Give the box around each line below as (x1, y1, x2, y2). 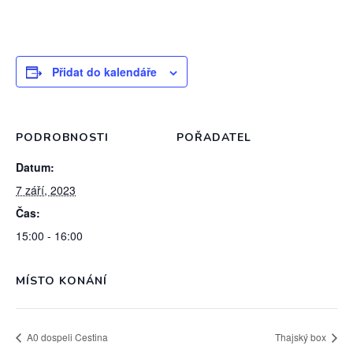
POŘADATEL (176, 130, 251, 145)
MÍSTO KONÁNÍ (16, 273, 107, 288)
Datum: (16, 159, 54, 175)
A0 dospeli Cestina (24, 329, 108, 344)
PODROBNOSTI (16, 130, 109, 145)
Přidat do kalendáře (52, 64, 157, 80)
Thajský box (275, 329, 329, 344)
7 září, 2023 (16, 182, 76, 198)
